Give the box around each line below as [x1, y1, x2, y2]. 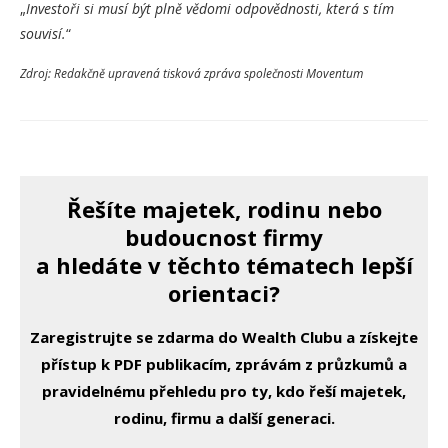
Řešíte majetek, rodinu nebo [66, 193, 382, 224]
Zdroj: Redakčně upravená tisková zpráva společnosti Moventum [20, 64, 363, 82]
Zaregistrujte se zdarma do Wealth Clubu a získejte [30, 326, 418, 347]
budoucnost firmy [125, 221, 323, 252]
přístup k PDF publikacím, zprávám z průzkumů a [41, 353, 407, 374]
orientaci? [168, 277, 280, 308]
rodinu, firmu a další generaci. [113, 407, 335, 428]
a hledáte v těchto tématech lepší [35, 249, 413, 280]
